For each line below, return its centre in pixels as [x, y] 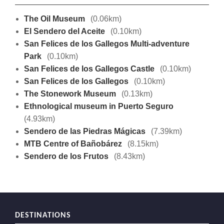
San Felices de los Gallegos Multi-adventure [106, 44]
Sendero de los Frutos [66, 156]
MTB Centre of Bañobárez [73, 144]
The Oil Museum [54, 19]
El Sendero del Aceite [64, 31]
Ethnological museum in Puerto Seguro [98, 106]
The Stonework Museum [70, 94]
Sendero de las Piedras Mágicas [84, 131]
